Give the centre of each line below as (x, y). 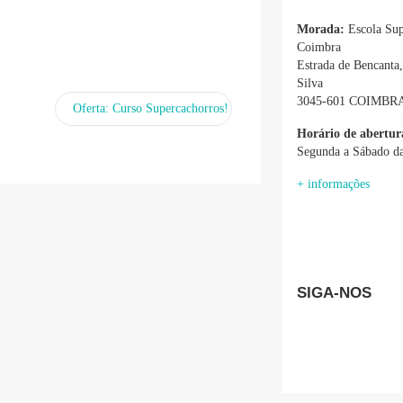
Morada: (321, 29)
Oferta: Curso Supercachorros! (151, 108)
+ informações (333, 184)
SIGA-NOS (334, 293)
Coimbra (319, 47)
